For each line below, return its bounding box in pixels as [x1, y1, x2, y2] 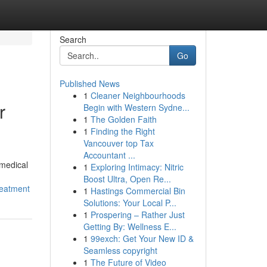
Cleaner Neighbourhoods [90, 89, 185, 101]
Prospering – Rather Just [90, 209, 185, 221]
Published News [59, 77, 120, 89]
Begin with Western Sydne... [83, 101, 190, 113]
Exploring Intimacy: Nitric [90, 161, 184, 173]
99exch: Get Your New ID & [90, 232, 194, 244]
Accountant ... [83, 149, 135, 161]
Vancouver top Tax [83, 137, 154, 149]
